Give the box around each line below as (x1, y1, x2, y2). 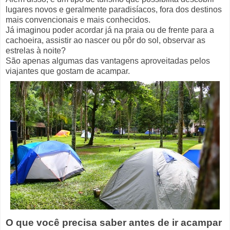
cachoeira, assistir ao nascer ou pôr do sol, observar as (6, 35, 205, 45)
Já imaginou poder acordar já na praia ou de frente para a (6, 25, 214, 34)
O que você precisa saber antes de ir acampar (6, 217, 222, 228)
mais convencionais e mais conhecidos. (6, 15, 150, 24)
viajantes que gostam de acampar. (6, 66, 130, 75)
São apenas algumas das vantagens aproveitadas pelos (6, 56, 210, 65)
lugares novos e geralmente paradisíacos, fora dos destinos (6, 5, 222, 14)
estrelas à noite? (6, 46, 68, 55)
